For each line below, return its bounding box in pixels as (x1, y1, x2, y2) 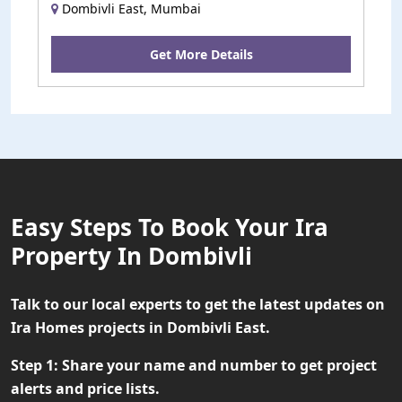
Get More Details (149, 46, 253, 64)
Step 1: (11, 355, 58, 376)
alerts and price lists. (11, 379, 160, 399)
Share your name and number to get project (58, 355, 377, 376)
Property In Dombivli (11, 240, 252, 273)
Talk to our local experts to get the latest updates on (11, 294, 385, 315)
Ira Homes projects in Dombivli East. (11, 318, 270, 338)
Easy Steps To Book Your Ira (11, 211, 328, 244)
